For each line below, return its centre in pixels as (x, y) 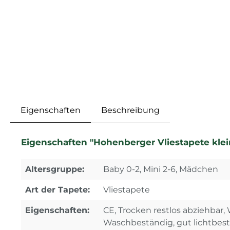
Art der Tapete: (57, 189)
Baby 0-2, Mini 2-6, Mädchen (161, 169)
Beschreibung (130, 110)
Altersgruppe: (55, 169)
